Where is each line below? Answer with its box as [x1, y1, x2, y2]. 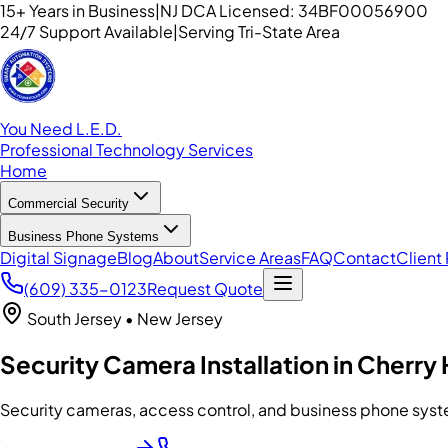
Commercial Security [8, 196, 129, 212]
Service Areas [199, 247, 301, 269]
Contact [333, 247, 396, 269]
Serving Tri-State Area [178, 21, 340, 42]
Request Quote [147, 278, 263, 300]
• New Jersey [125, 308, 223, 330]
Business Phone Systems [8, 229, 159, 245]
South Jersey [27, 308, 122, 330]
